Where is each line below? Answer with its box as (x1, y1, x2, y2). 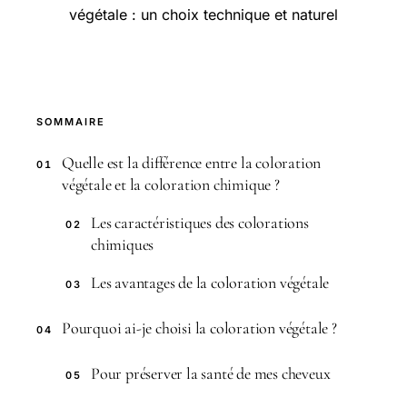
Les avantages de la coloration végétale (91, 273, 330, 293)
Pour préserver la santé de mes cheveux (91, 363, 331, 383)
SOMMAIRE (36, 115, 105, 128)
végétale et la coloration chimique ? (62, 174, 280, 194)
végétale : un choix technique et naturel (69, 5, 338, 24)
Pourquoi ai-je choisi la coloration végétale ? (62, 318, 337, 338)
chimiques (91, 234, 154, 254)
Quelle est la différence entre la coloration (62, 153, 322, 173)
